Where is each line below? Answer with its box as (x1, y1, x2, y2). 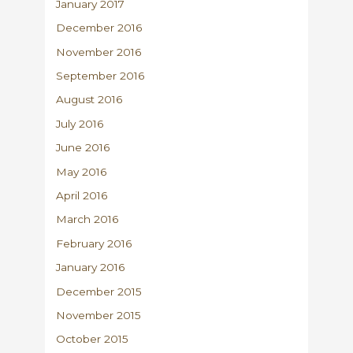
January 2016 (56, 261, 125, 274)
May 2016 (56, 165, 107, 178)
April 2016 (56, 189, 108, 203)
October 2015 (56, 333, 129, 346)
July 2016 (56, 117, 104, 130)
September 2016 (56, 69, 145, 82)
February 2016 (56, 236, 132, 250)
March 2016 (56, 213, 119, 226)
